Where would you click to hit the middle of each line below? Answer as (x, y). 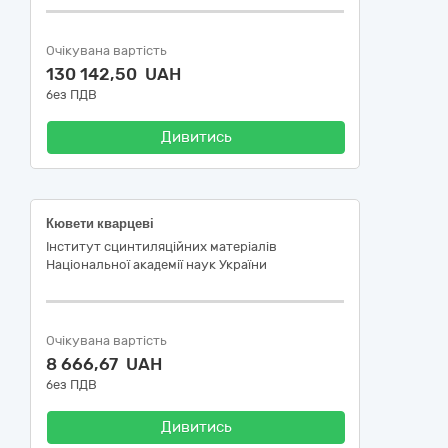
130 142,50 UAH (113, 74)
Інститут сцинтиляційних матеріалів (161, 246)
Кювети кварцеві (100, 223)
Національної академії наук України (156, 264)
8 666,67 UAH (104, 364)
